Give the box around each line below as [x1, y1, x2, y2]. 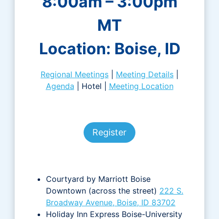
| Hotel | [74, 81, 109, 91]
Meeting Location [109, 81, 174, 91]
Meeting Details [116, 69, 174, 79]
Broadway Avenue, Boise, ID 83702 [46, 197, 175, 208]
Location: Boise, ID [39, 39, 180, 58]
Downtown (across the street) [46, 186, 159, 196]
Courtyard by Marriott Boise [46, 174, 151, 184]
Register [92, 127, 127, 138]
